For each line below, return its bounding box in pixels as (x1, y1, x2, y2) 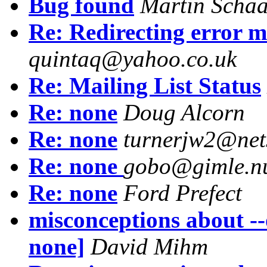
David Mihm (91, 234, 208, 260)
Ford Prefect (123, 180, 242, 206)
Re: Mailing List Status (29, 73, 261, 99)
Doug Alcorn (123, 100, 245, 126)
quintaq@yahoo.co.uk (29, 46, 237, 72)
